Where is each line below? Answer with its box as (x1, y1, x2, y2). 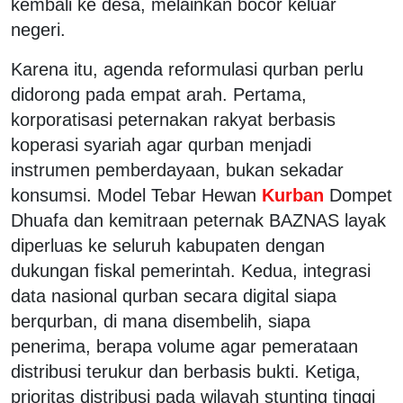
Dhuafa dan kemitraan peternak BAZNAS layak (11, 210, 386, 230)
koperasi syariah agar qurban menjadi (11, 134, 311, 155)
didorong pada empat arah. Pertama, (11, 84, 307, 104)
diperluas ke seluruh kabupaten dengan (11, 235, 325, 255)
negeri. (11, 19, 71, 40)
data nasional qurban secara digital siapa (11, 285, 336, 306)
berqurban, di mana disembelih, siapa (11, 310, 310, 331)
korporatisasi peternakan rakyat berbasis (11, 109, 336, 130)
